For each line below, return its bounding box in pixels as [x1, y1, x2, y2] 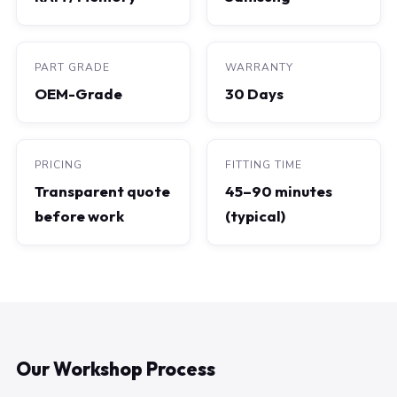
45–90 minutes [225, 182, 332, 200]
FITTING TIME [225, 158, 302, 172]
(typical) [225, 206, 285, 225]
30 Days [225, 84, 284, 103]
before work [35, 206, 124, 225]
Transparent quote [35, 182, 170, 200]
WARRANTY [225, 60, 293, 74]
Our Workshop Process [16, 357, 215, 380]
